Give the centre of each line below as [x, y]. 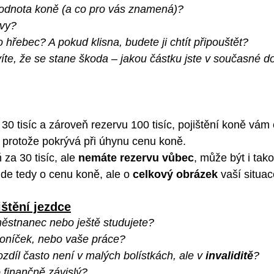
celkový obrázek [175, 174]
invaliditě [229, 255]
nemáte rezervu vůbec [136, 157]
